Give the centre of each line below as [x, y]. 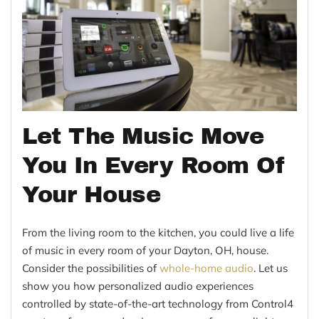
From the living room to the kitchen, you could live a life [158, 233]
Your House [91, 195]
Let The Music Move [143, 137]
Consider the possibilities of [91, 268]
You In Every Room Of [153, 166]
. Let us [271, 268]
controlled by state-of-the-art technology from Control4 [158, 304]
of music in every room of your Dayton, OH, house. [145, 251]
